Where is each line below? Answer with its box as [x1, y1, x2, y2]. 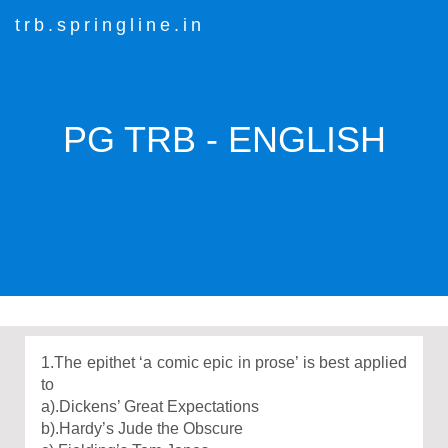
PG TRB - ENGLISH [62, 119, 386, 160]
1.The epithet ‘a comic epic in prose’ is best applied [41, 354, 407, 371]
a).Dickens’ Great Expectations [41, 398, 259, 415]
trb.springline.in [15, 15, 205, 35]
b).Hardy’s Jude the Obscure [41, 420, 243, 437]
